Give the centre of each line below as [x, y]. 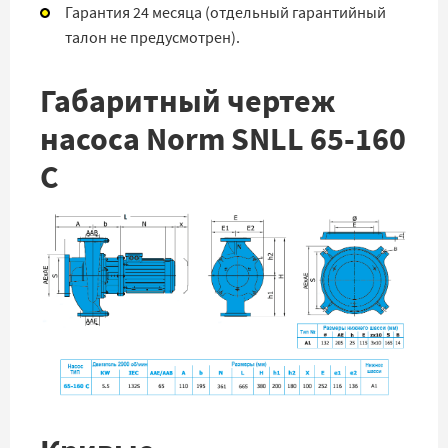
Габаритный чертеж [187, 101]
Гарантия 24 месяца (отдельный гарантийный [225, 13]
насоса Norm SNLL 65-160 [223, 139]
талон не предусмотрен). [152, 38]
